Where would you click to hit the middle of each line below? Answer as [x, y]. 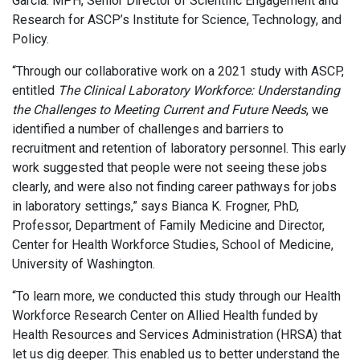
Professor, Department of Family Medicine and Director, [168, 225]
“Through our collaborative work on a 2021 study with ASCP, [178, 71]
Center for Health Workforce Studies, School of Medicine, [173, 245]
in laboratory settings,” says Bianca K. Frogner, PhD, [155, 206]
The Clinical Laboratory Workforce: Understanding [199, 90]
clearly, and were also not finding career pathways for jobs [174, 187]
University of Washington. [84, 264]
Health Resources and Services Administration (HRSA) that [177, 335]
